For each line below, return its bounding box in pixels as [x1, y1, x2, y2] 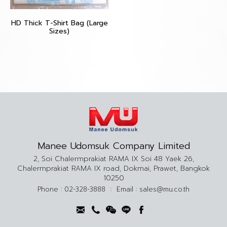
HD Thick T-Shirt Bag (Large [11, 18, 108, 28]
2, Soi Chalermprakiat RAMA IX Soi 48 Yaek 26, [33, 153, 194, 164]
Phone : [37, 184, 64, 194]
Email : [117, 184, 139, 194]
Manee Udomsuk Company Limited [37, 138, 190, 153]
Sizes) [49, 26, 69, 36]
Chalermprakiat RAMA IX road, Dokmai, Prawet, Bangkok [17, 163, 210, 174]
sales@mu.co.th [139, 184, 190, 194]
